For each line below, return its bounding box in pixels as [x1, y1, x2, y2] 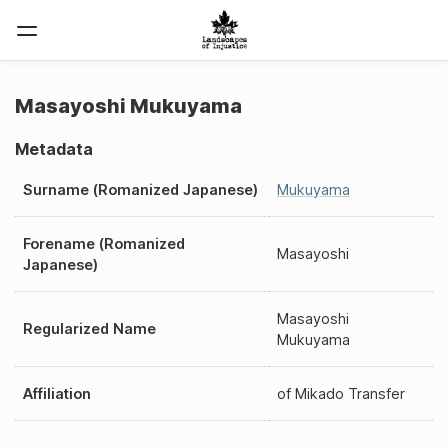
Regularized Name [23, 319, 156, 337]
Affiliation [23, 384, 91, 402]
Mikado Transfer [295, 384, 405, 402]
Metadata [15, 139, 93, 159]
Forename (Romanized [23, 234, 185, 252]
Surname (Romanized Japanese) [23, 180, 258, 198]
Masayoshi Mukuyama [15, 94, 242, 118]
